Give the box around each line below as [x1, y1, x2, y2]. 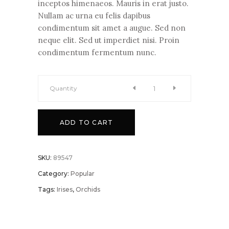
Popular [71, 170, 95, 178]
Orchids [76, 186, 100, 194]
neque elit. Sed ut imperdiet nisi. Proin [38, 35, 179, 45]
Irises [57, 186, 73, 194]
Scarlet [49, 96, 76, 106]
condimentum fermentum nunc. [38, 48, 156, 58]
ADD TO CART [60, 119, 113, 127]
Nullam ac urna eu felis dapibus [38, 11, 150, 21]
